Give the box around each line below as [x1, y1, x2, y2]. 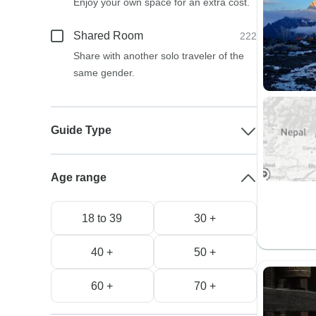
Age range [51, 171, 107, 183]
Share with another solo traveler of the [73, 50, 245, 61]
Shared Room [73, 30, 144, 42]
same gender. [73, 67, 135, 78]
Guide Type [51, 124, 112, 136]
